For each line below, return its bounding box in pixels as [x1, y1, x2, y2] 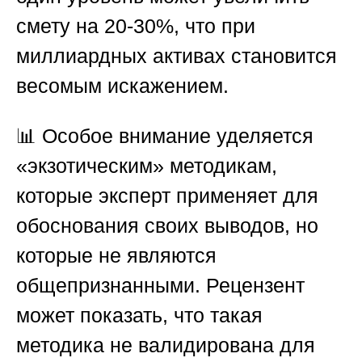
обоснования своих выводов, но [16, 214, 318, 238]
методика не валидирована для [16, 334, 315, 357]
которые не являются [16, 244, 217, 267]
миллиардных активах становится [16, 44, 337, 68]
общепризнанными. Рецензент [16, 274, 305, 297]
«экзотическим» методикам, [16, 154, 277, 178]
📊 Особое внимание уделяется [16, 124, 314, 148]
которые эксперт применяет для [16, 184, 318, 208]
